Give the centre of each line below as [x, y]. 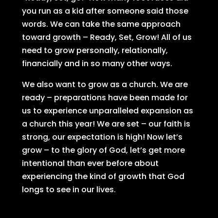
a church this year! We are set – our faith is [106, 124]
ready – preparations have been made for [105, 98]
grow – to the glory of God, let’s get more [103, 150]
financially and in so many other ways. [97, 64]
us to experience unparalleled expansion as [107, 111]
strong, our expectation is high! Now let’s [102, 137]
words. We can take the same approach [101, 24]
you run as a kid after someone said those [105, 11]
